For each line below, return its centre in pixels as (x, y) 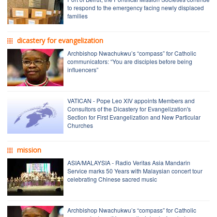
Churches (80, 125)
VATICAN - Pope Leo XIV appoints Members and (131, 100)
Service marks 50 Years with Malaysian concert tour (135, 170)
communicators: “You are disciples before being (130, 61)
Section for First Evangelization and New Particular (134, 117)
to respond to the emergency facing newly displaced (136, 7)
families (77, 15)
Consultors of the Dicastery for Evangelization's (129, 108)
